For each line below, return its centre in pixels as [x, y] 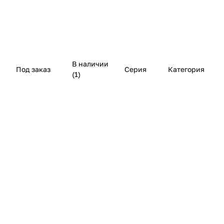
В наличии [90, 64]
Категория [186, 69]
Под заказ [33, 69]
